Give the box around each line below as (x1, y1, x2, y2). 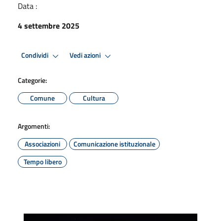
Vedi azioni (70, 50, 102, 61)
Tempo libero (23, 156, 62, 167)
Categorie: (18, 74, 47, 85)
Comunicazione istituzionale (74, 138, 155, 149)
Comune (30, 92, 55, 103)
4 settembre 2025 (18, 19, 79, 32)
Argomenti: (18, 120, 50, 131)
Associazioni (25, 138, 60, 149)
